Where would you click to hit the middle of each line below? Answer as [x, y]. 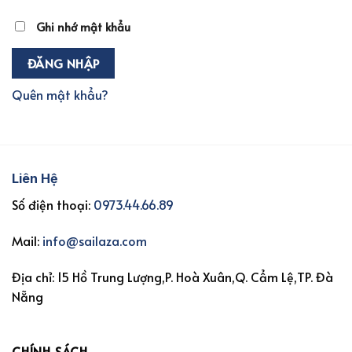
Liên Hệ [35, 179]
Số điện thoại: [53, 205]
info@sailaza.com [95, 240]
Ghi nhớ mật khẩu [83, 26]
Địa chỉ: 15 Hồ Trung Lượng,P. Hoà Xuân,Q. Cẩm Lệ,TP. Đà [172, 276]
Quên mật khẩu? [60, 95]
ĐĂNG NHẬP [63, 64]
